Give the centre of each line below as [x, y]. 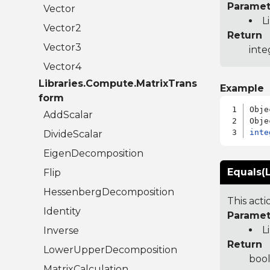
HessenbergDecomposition [109, 192]
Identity [62, 212]
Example [242, 89]
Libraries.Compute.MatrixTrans [118, 84]
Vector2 [62, 28]
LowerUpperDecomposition [110, 250]
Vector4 [62, 67]
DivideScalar [73, 134]
